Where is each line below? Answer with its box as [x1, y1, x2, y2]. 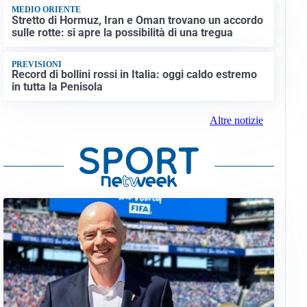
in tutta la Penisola [11, 80, 103, 94]
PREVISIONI [11, 59, 62, 69]
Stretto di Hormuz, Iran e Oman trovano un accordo [11, 13, 263, 27]
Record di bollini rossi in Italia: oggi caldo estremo [11, 68, 257, 82]
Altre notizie [209, 114, 263, 127]
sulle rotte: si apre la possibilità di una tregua [11, 25, 233, 39]
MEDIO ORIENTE [11, 5, 81, 15]
